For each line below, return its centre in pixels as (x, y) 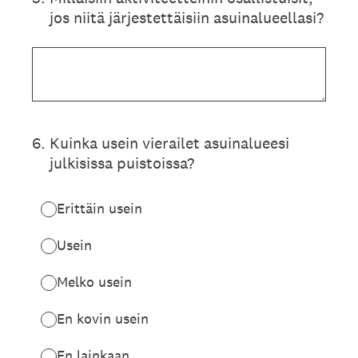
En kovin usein (103, 318)
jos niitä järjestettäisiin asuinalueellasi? (187, 18)
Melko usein (94, 282)
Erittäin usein (99, 208)
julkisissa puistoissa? (122, 163)
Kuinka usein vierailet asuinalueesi (169, 143)
